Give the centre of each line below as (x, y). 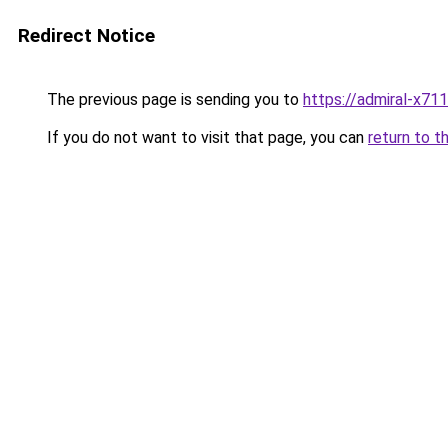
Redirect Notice (86, 35)
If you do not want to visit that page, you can (205, 137)
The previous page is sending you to (173, 99)
